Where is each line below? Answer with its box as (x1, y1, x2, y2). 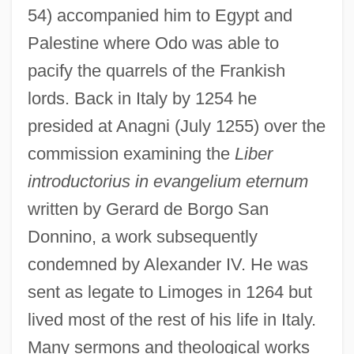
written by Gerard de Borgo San (27, 198, 269, 219)
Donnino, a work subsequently (27, 226, 258, 247)
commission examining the (27, 143, 235, 164)
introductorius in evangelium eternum (27, 171, 308, 191)
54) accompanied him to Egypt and (27, 5, 292, 25)
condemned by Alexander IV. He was (27, 254, 308, 274)
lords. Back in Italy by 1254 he (27, 88, 257, 108)
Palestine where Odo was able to (27, 32, 279, 53)
